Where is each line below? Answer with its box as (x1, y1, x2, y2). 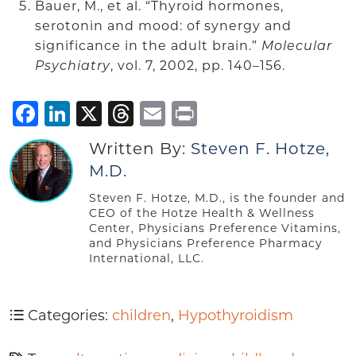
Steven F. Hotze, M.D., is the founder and (89, 192, 345, 205)
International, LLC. (89, 253, 204, 265)
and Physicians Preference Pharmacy (89, 238, 323, 250)
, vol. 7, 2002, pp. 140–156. (110, 60, 289, 73)
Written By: (89, 141, 191, 158)
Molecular (261, 40, 332, 53)
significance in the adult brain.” (35, 40, 261, 53)
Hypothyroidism (178, 308, 293, 324)
